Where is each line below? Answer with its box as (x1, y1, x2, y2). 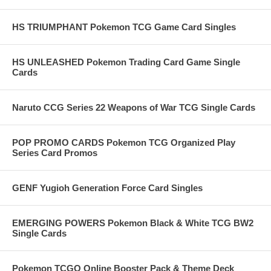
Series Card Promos (12, 148, 97, 158)
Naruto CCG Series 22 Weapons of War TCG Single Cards (12, 102, 255, 113)
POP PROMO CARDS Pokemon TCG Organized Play (12, 137, 235, 148)
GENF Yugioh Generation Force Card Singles (12, 183, 203, 193)
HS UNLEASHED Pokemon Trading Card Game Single (12, 57, 240, 67)
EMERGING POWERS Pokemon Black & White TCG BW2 (12, 218, 253, 228)
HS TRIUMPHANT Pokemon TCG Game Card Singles (12, 22, 236, 32)
